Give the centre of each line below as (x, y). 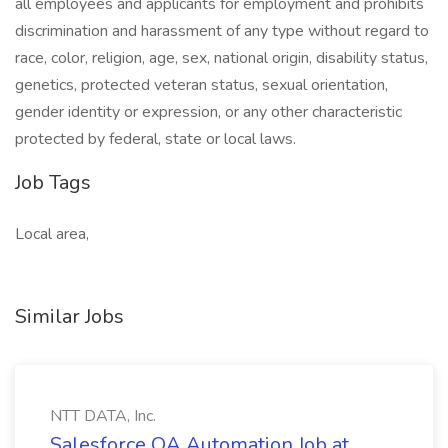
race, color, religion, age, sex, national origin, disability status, (221, 58)
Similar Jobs (69, 316)
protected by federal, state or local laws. (155, 139)
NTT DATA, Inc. (103, 416)
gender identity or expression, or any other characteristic (208, 112)
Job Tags (53, 182)
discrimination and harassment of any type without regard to (222, 31)
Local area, (52, 234)
